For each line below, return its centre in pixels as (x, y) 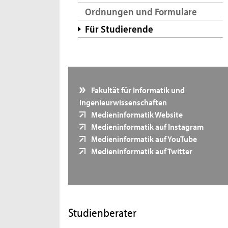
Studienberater (103, 212)
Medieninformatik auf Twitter (141, 151)
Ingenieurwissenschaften (123, 102)
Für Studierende (119, 29)
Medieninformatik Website (136, 114)
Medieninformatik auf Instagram (147, 126)
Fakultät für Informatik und (137, 90)
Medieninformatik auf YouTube (144, 139)
